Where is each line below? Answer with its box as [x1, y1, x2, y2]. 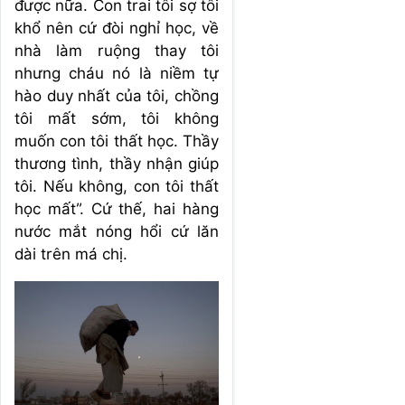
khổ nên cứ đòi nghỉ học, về [14, 18, 219, 37]
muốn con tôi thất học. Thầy [14, 131, 219, 150]
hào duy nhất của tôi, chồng [14, 86, 219, 105]
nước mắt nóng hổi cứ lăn [14, 221, 219, 240]
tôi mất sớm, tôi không [14, 108, 219, 127]
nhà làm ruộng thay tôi [14, 41, 219, 60]
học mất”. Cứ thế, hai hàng [14, 199, 219, 218]
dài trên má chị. [14, 244, 127, 263]
